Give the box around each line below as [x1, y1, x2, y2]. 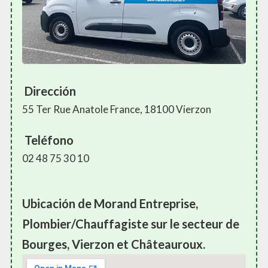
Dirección [22, 84, 76, 99]
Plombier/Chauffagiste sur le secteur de [22, 217, 239, 232]
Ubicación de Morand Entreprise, [22, 196, 198, 211]
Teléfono [22, 133, 74, 148]
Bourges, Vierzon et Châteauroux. [22, 237, 205, 252]
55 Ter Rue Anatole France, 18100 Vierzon [22, 103, 211, 116]
